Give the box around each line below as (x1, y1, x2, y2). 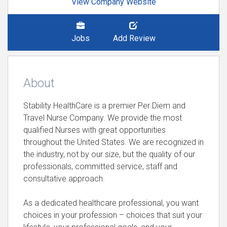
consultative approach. (23, 174, 105, 183)
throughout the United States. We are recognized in (23, 137, 204, 147)
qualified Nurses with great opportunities (23, 125, 166, 135)
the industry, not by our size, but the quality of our (23, 149, 195, 159)
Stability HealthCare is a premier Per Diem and (23, 101, 185, 110)
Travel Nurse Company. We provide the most (23, 113, 182, 123)
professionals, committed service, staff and (23, 162, 177, 171)
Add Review (113, 33, 156, 43)
